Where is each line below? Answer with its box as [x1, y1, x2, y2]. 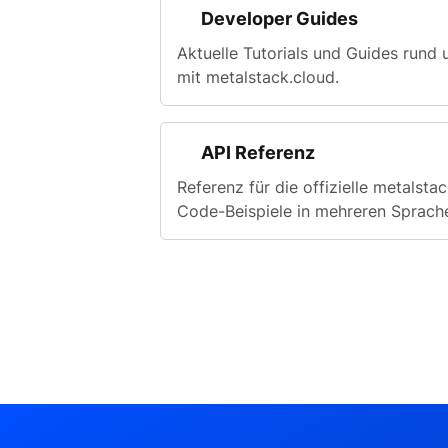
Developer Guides [201, 8, 358, 29]
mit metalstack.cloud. [177, 67, 339, 87]
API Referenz [201, 142, 315, 163]
